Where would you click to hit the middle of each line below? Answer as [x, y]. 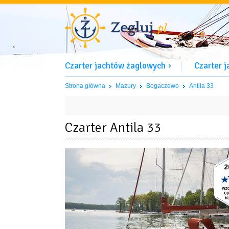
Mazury [126, 86]
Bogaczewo [163, 86]
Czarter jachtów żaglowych [115, 66]
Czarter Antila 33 [113, 128]
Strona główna [85, 86]
